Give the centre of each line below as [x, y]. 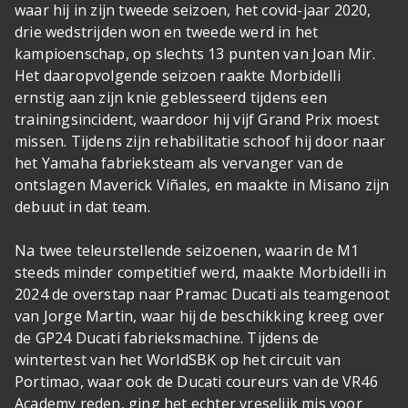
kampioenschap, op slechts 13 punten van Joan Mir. [195, 54]
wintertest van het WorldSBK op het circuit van [178, 360]
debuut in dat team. [84, 207]
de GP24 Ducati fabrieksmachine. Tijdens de [167, 338]
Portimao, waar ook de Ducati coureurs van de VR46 [196, 382]
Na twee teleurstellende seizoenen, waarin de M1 [187, 250]
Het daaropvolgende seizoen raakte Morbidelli [178, 76]
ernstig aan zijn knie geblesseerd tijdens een [171, 97]
